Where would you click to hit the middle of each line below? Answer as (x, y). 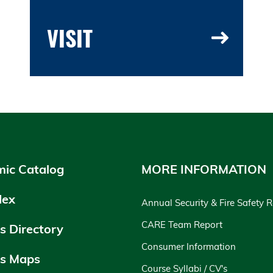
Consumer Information (189, 247)
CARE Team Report (182, 225)
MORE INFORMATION (204, 169)
